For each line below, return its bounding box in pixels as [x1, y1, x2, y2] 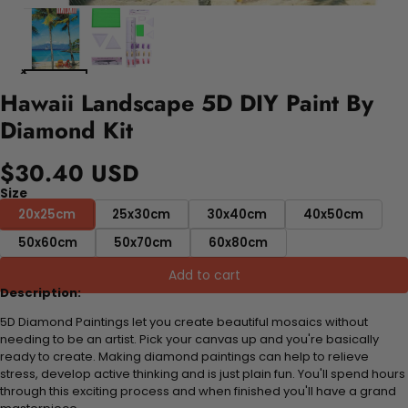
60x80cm [209, 233, 268, 251]
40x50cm [303, 205, 363, 223]
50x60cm [18, 233, 77, 251]
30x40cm [207, 205, 267, 223]
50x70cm [114, 233, 172, 251]
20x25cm [18, 205, 76, 223]
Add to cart [168, 265, 240, 284]
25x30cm [112, 205, 170, 223]
